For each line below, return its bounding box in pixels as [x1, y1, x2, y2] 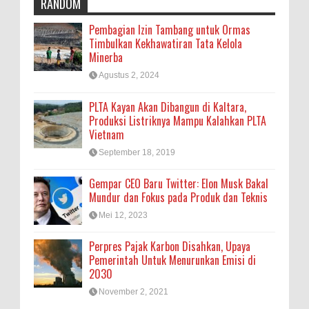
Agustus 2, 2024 [99, 70, 159, 81]
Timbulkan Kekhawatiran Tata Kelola [89, 35, 242, 52]
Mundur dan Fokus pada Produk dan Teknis [89, 188, 268, 206]
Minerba [89, 49, 123, 66]
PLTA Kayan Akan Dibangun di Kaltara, [89, 98, 246, 115]
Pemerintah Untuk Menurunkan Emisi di [89, 252, 256, 269]
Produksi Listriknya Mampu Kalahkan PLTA [89, 112, 266, 129]
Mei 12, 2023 [99, 210, 148, 220]
